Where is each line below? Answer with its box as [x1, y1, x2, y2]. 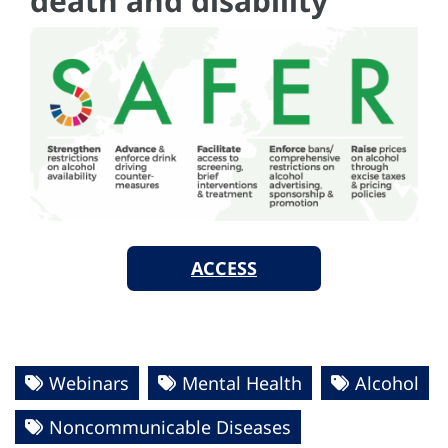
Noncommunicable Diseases [49, 414, 291, 439]
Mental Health [182, 370, 302, 395]
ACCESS [191, 255, 257, 280]
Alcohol [355, 370, 419, 395]
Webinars [49, 370, 129, 395]
